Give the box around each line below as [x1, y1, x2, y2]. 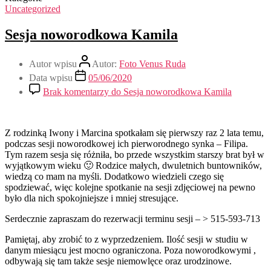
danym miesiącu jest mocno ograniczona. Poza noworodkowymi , [5, 244, 256, 255]
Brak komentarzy [43, 86, 109, 97]
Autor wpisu [29, 58, 79, 69]
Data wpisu [29, 72, 75, 83]
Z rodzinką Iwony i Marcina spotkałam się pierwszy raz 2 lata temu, [5, 127, 264, 138]
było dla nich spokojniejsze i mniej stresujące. [5, 192, 178, 203]
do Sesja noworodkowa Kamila [109, 86, 232, 97]
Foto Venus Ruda [119, 58, 186, 69]
